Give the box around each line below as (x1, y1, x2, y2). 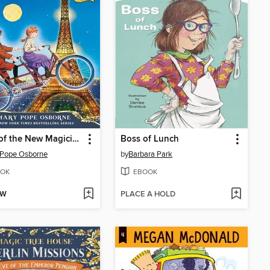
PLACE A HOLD (121, 189, 175, 199)
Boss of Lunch (121, 134, 179, 145)
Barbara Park (128, 149, 172, 160)
